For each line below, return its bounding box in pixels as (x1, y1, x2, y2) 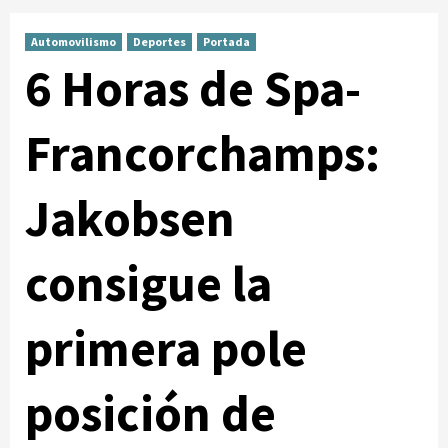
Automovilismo (31, 34, 116, 49)
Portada (203, 34, 250, 49)
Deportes (133, 34, 186, 49)
